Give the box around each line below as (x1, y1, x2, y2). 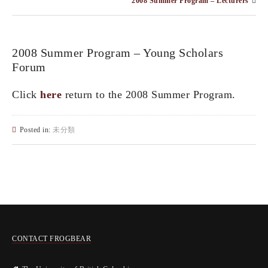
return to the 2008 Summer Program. (62, 89, 236, 101)
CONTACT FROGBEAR (12, 234, 91, 243)
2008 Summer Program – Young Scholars (12, 46, 223, 60)
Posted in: (19, 126, 53, 135)
